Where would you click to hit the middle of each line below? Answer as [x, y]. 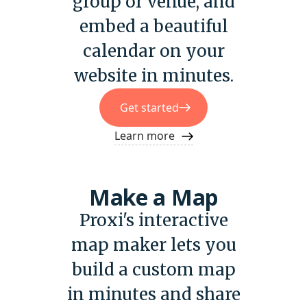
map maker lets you [153, 245]
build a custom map [153, 270]
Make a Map [153, 197]
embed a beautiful [153, 27]
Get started [149, 108]
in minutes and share [153, 295]
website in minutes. [153, 76]
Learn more [144, 136]
